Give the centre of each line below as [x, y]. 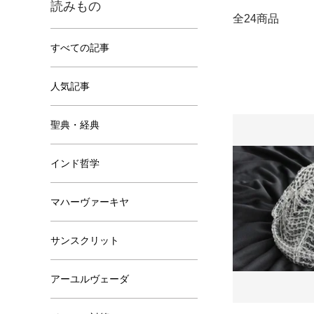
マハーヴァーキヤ [90, 202]
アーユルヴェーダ [90, 279]
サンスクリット [85, 240]
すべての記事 [80, 48]
